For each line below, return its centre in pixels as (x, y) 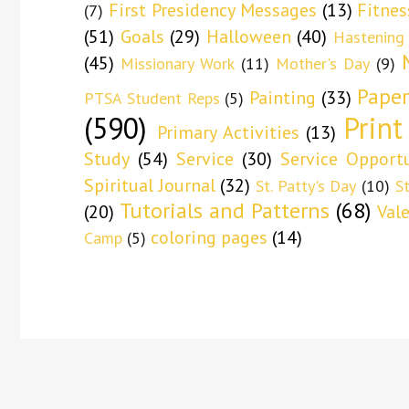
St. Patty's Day (306, 185)
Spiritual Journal (150, 185)
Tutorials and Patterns (225, 210)
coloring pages (209, 237)
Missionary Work (178, 63)
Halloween (248, 36)
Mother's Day (323, 63)
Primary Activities (228, 132)
